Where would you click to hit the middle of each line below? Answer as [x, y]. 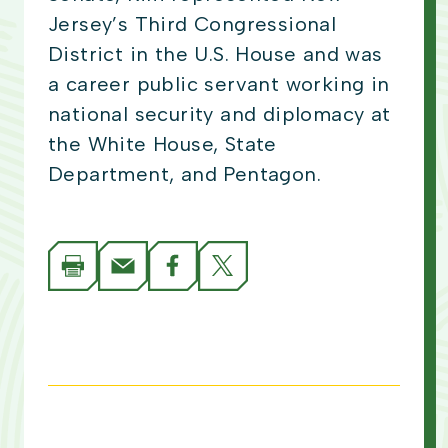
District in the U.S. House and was [215, 54]
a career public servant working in [219, 84]
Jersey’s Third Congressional [192, 24]
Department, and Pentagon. [188, 174]
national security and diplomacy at [219, 114]
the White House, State [162, 144]
